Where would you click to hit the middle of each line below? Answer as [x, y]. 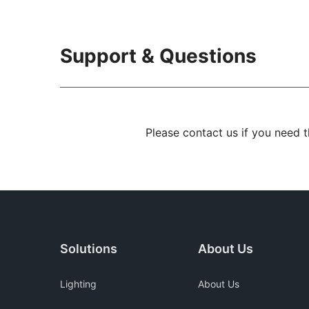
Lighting [78, 284]
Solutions [89, 249]
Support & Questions [158, 56]
